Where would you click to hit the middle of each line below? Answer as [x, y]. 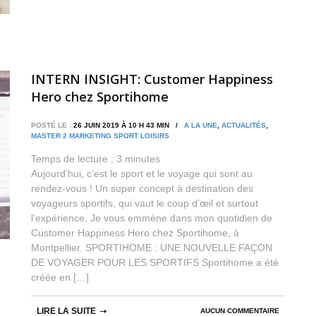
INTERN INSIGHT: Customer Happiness [152, 79]
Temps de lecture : [74, 158]
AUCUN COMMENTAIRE [240, 310]
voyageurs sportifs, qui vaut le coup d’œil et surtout [145, 203]
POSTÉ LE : [51, 125]
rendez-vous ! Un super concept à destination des [142, 188]
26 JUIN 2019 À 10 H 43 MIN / [128, 125]
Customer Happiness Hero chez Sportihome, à [135, 232]
